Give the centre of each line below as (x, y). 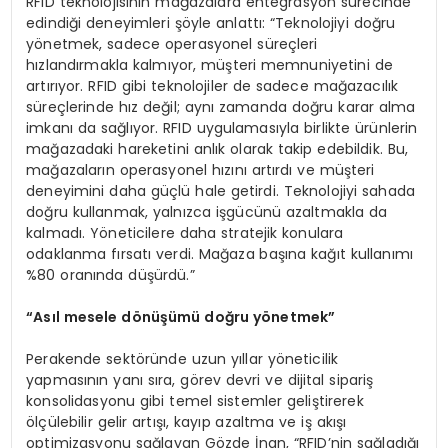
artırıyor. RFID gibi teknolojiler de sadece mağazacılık (212, 85)
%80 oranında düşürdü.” (110, 274)
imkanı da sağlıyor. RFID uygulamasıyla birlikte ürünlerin (222, 127)
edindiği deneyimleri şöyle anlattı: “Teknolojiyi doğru (211, 22)
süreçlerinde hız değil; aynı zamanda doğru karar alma (221, 106)
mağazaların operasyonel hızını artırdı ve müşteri (200, 169)
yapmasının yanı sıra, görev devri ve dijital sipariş (200, 379)
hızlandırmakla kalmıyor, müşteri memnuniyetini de (209, 64)
